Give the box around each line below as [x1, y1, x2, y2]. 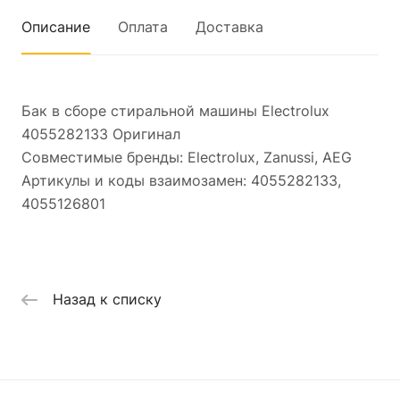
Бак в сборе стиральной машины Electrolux [21, 101, 329, 120]
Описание [21, 17, 90, 36]
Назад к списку [53, 290, 162, 309]
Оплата [118, 17, 168, 36]
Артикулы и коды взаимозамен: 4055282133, [21, 171, 341, 189]
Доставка [196, 17, 263, 36]
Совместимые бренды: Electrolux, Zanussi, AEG [21, 147, 352, 166]
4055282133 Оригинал [21, 124, 180, 143]
